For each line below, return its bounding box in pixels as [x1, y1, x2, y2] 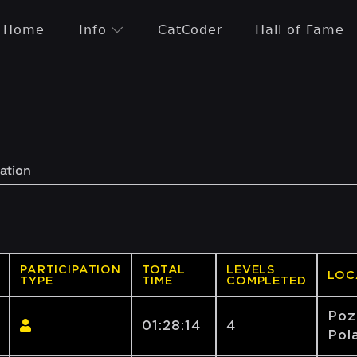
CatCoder [157, 22, 224, 37]
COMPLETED [226, 274, 307, 287]
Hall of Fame [255, 22, 344, 37]
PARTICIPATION [20, 263, 121, 276]
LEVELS [226, 263, 277, 276]
